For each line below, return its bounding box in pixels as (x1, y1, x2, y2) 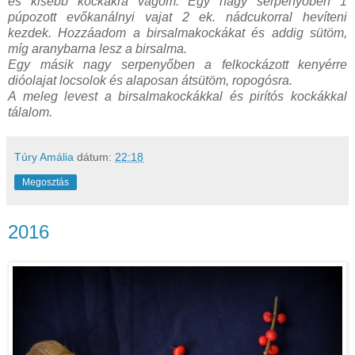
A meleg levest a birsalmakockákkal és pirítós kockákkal (8, 89, 347, 103)
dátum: (77, 150, 115, 163)
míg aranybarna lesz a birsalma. (8, 41, 187, 55)
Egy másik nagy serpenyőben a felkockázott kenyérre (8, 57, 347, 71)
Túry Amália (14, 150, 74, 163)
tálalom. (8, 105, 52, 119)
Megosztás (22, 176, 69, 188)
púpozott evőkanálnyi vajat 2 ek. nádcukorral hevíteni (8, 10, 347, 24)
